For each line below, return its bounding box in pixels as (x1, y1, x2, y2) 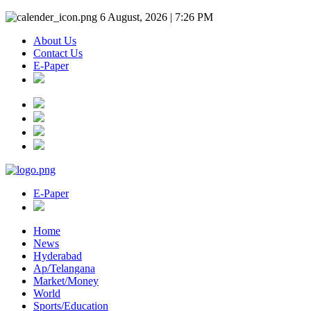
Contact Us (33, 47, 83, 59)
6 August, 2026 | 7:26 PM (97, 11, 213, 23)
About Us (33, 35, 76, 47)
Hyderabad (33, 250, 82, 262)
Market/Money (33, 275, 99, 287)
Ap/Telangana (33, 262, 95, 274)
